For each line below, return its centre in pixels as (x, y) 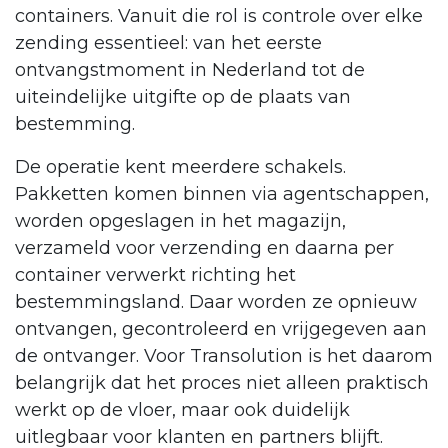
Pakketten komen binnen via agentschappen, (222, 194)
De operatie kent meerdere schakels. (180, 167)
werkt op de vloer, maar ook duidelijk (182, 410)
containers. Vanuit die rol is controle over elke (219, 16)
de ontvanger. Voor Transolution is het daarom (224, 356)
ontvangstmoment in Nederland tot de (190, 70)
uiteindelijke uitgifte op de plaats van (183, 97)
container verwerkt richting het (155, 275)
